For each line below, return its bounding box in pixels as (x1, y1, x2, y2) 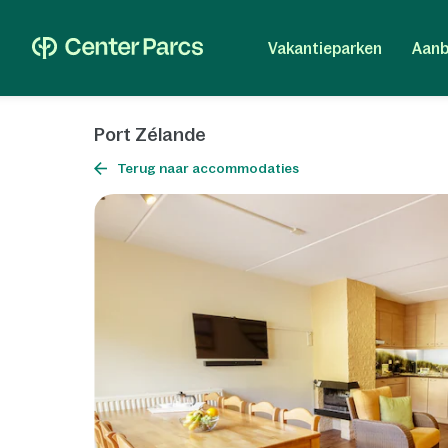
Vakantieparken (267, 39, 382, 57)
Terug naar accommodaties (117, 161, 300, 176)
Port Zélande (94, 125, 207, 145)
